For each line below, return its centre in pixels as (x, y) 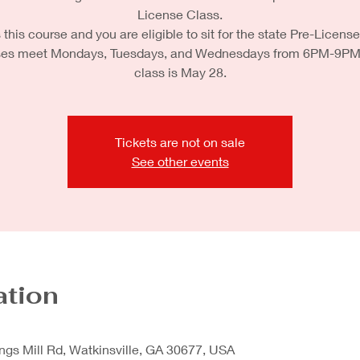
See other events (180, 161)
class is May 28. (180, 72)
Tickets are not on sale (180, 142)
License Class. (180, 14)
